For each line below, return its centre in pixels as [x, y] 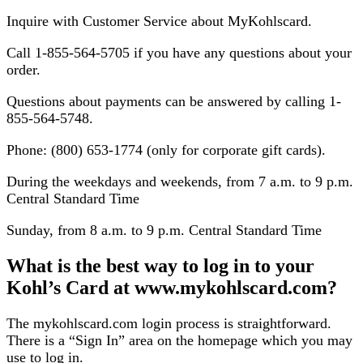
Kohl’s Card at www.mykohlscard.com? [172, 287]
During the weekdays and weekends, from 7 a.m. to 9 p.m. [180, 181]
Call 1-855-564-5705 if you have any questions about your [179, 53]
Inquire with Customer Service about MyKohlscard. [159, 21]
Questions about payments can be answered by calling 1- [174, 101]
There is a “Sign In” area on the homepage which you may [179, 340]
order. [23, 70]
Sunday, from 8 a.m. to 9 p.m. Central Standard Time [164, 230]
